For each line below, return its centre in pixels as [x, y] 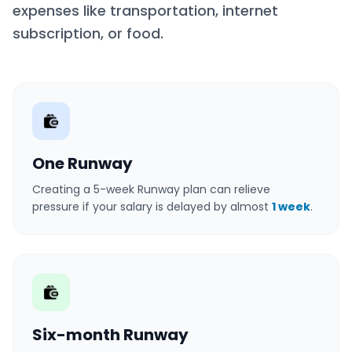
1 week [291, 206]
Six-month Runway [110, 334]
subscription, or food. [88, 33]
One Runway [82, 163]
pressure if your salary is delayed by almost [152, 206]
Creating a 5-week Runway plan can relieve [151, 189]
